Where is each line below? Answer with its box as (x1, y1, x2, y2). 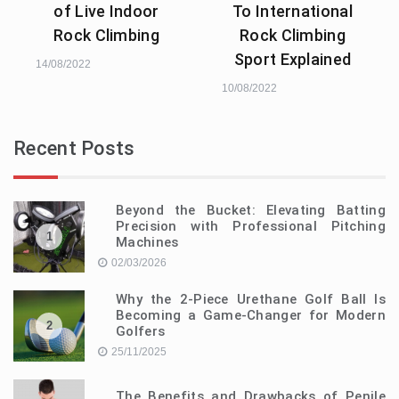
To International (232, 2, 353, 21)
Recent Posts (13, 137, 135, 160)
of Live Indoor (53, 2, 159, 21)
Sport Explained (233, 50, 352, 69)
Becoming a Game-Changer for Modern (116, 307, 386, 324)
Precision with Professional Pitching (116, 218, 386, 235)
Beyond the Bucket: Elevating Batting (116, 202, 386, 219)
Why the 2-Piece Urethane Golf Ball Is (116, 291, 386, 308)
